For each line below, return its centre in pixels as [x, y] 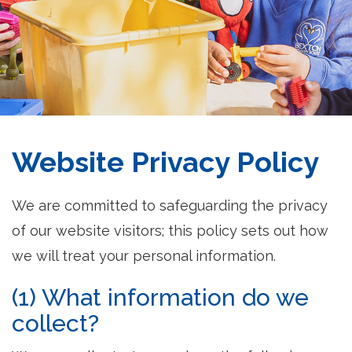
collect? [55, 323]
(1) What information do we [160, 297]
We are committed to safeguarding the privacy [170, 205]
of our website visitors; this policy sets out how [170, 231]
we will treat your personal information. [144, 256]
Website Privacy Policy [165, 162]
